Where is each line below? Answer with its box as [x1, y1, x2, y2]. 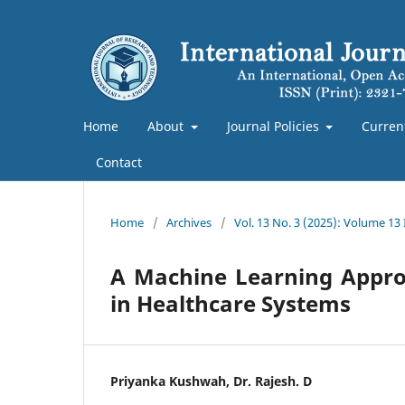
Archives [166, 213, 212, 231]
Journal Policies [226, 117, 323, 135]
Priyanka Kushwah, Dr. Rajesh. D [110, 372, 312, 390]
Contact [96, 153, 142, 171]
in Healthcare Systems [110, 287, 351, 318]
